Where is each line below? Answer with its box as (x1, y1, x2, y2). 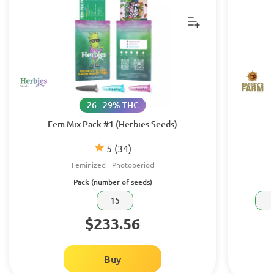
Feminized (71, 160, 106, 169)
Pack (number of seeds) (73, 177, 152, 187)
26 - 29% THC (86, 99, 139, 111)
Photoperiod (111, 160, 154, 169)
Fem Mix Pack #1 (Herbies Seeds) (48, 118, 177, 130)
